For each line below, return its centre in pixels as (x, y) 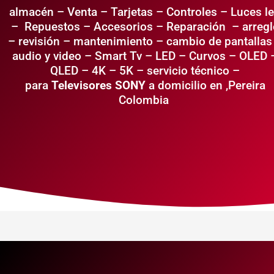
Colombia (145, 100)
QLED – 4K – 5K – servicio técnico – (145, 70)
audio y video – (52, 56)
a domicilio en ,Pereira (207, 85)
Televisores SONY (100, 85)
